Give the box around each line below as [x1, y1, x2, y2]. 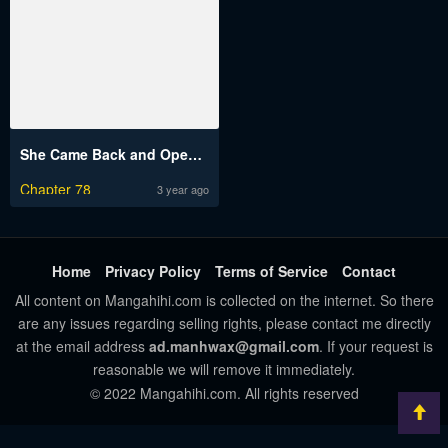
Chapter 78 [20, 179, 91, 200]
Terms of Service [215, 261, 328, 282]
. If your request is [318, 336, 433, 357]
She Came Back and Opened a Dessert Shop [188, 144, 202, 165]
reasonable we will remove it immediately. [93, 359, 355, 380]
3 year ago [157, 181, 209, 198]
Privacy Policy [105, 261, 201, 282]
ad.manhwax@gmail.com [148, 336, 319, 357]
